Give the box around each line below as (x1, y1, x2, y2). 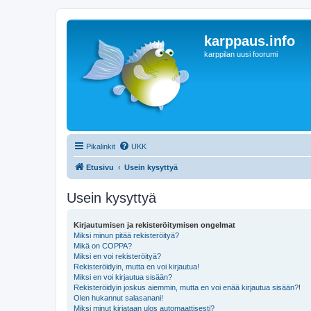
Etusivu (86, 163, 114, 171)
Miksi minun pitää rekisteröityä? (74, 231, 179, 239)
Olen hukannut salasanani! (74, 294, 163, 302)
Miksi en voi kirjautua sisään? (74, 273, 172, 281)
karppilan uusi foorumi (204, 50, 278, 58)
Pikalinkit (86, 142, 115, 151)
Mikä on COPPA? (74, 242, 132, 250)
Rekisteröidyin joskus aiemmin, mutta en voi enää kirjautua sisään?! (74, 283, 301, 292)
